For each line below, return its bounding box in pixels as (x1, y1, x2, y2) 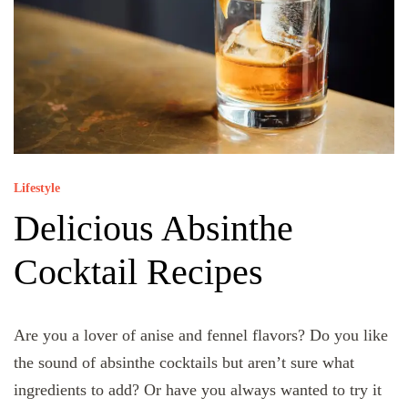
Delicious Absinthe (14, 208, 293, 250)
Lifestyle (14, 180, 60, 195)
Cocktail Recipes (14, 251, 263, 293)
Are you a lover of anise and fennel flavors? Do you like (14, 326, 388, 345)
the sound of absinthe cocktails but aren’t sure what (14, 353, 354, 372)
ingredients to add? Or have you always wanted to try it (14, 381, 382, 400)
